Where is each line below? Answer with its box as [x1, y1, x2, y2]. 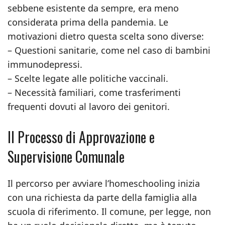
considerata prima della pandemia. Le [8, 16, 168, 28]
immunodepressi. [8, 58, 82, 70]
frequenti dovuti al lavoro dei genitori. [8, 100, 170, 113]
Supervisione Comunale [8, 146, 125, 167]
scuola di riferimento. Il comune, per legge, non [8, 205, 211, 217]
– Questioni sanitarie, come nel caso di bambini [8, 44, 210, 56]
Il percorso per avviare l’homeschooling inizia [8, 177, 200, 189]
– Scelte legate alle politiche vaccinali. [8, 72, 168, 84]
